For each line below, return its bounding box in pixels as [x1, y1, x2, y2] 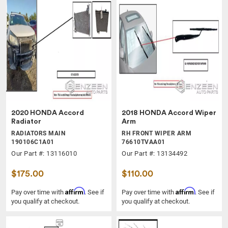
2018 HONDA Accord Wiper [122, 109, 216, 117]
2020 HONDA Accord [11, 109, 84, 117]
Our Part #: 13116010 [11, 149, 77, 157]
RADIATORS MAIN [11, 129, 65, 137]
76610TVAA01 [122, 138, 165, 146]
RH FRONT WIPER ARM [122, 129, 191, 137]
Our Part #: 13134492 [122, 149, 187, 157]
